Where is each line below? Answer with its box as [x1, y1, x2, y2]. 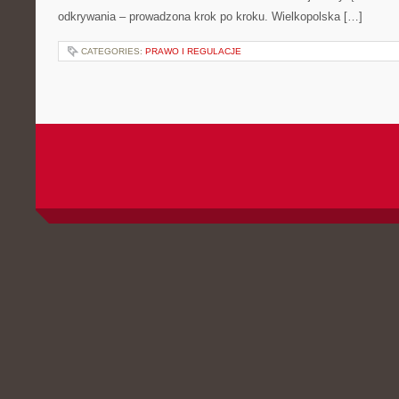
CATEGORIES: [81, 46, 145, 56]
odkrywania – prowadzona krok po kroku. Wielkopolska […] [58, 10, 362, 23]
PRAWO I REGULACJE [145, 46, 241, 56]
